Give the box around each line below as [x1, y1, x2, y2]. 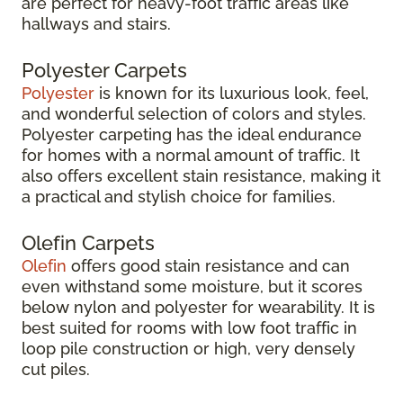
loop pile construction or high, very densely [22, 339, 355, 358]
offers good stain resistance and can [67, 256, 350, 275]
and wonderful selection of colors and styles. [22, 104, 366, 123]
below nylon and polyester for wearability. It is [22, 298, 375, 317]
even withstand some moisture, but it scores [22, 277, 363, 296]
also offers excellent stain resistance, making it [22, 166, 381, 185]
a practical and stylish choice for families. [22, 187, 336, 206]
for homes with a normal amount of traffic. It [22, 146, 360, 165]
